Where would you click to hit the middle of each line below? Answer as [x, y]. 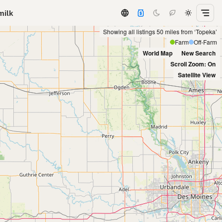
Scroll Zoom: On [193, 64]
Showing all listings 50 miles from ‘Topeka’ [160, 32]
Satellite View [197, 75]
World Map [158, 53]
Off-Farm [205, 42]
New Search [198, 53]
